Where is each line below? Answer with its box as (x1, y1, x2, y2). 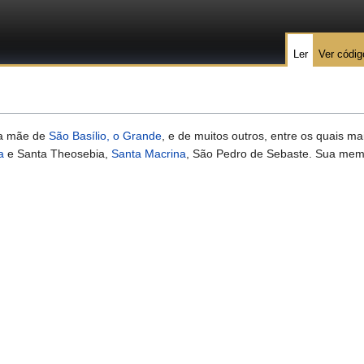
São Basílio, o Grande (49, 129, 162, 143)
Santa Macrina (111, 147, 186, 161)
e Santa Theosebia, (4, 147, 111, 161)
